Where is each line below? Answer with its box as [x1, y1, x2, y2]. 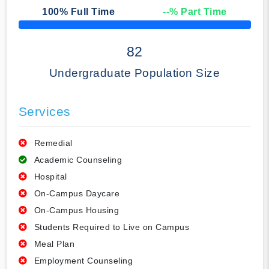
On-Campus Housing [34, 205, 119, 216]
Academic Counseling [34, 155, 122, 165]
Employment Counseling [34, 256, 133, 266]
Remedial [34, 138, 73, 148]
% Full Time [59, 7, 115, 17]
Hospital [34, 172, 67, 182]
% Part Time [169, 7, 227, 17]
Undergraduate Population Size [49, 67, 220, 80]
